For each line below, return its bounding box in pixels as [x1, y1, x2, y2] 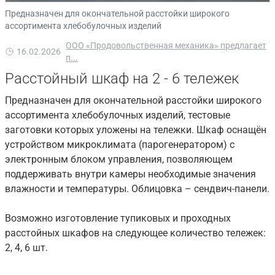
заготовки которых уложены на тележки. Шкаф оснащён [5, 123, 266, 136]
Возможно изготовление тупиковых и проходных [5, 212, 231, 224]
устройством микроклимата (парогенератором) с [5, 138, 234, 150]
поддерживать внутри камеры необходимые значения [5, 168, 256, 180]
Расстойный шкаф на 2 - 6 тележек [5, 69, 239, 87]
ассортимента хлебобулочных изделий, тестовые [5, 109, 230, 121]
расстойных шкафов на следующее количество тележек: [5, 227, 266, 239]
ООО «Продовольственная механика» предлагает [66, 40, 267, 50]
